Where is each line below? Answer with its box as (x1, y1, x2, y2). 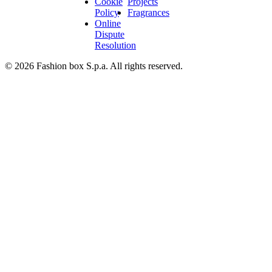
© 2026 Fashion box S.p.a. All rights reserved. (5, 60, 183, 71)
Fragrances (127, 7, 169, 18)
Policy (95, 7, 119, 18)
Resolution (95, 39, 136, 50)
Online (95, 18, 121, 29)
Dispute (95, 29, 124, 39)
